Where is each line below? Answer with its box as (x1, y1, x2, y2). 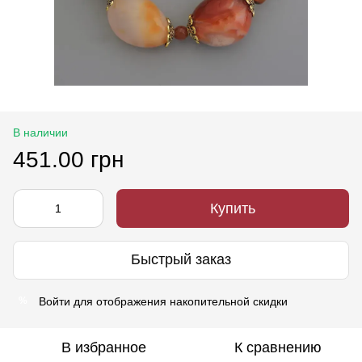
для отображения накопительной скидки (70, 294, 288, 308)
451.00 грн (13, 146, 124, 172)
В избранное (61, 339, 146, 356)
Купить (210, 200, 255, 217)
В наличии (13, 125, 68, 139)
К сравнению (234, 339, 322, 356)
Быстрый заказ (131, 251, 231, 268)
